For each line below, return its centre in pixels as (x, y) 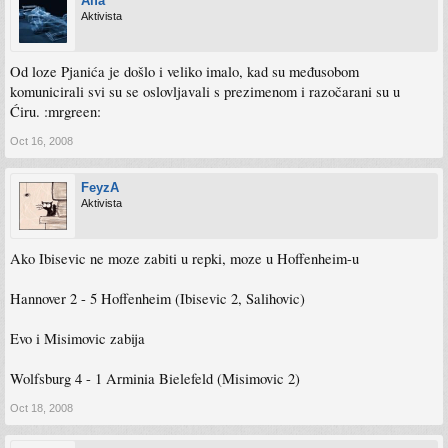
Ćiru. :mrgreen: (55, 111)
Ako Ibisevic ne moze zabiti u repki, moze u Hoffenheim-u (184, 258)
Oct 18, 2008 (41, 408)
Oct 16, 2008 (41, 141)
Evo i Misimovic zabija (77, 338)
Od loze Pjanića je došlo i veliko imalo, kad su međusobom (184, 71)
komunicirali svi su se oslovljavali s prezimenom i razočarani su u (205, 91)
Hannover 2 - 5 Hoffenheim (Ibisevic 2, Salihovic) (157, 298)
